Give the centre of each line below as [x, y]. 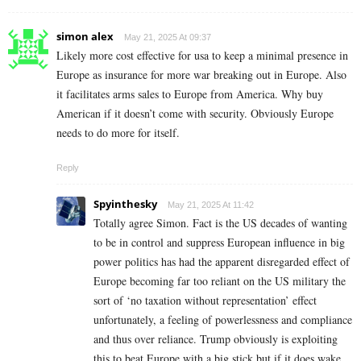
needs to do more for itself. [118, 133]
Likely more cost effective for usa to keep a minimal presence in [202, 56]
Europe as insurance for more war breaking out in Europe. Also [201, 75]
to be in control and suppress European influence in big [219, 243]
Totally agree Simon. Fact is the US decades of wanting [220, 223]
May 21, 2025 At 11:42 [211, 205]
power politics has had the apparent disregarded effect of [222, 262]
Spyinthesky [125, 204]
